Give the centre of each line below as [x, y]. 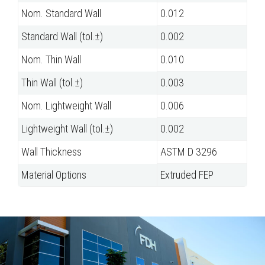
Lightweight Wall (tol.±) [67, 129]
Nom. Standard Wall [61, 14]
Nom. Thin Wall [51, 60]
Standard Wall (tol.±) [62, 37]
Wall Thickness [51, 152]
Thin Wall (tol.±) [52, 83]
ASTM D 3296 [189, 152]
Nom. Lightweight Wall [66, 106]
